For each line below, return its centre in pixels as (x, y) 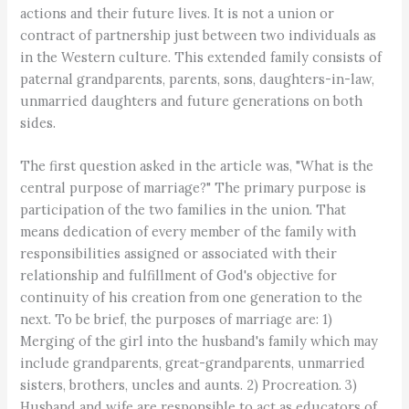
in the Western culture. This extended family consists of (201, 57)
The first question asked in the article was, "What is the (197, 166)
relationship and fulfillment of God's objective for (179, 276)
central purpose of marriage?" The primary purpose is (194, 188)
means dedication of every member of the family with (189, 232)
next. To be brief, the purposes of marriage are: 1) (177, 320)
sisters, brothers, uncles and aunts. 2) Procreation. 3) (189, 385)
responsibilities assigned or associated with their (179, 254)
